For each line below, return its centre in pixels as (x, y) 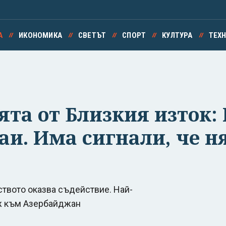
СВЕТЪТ (92, 35)
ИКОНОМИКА (40, 35)
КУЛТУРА (177, 35)
